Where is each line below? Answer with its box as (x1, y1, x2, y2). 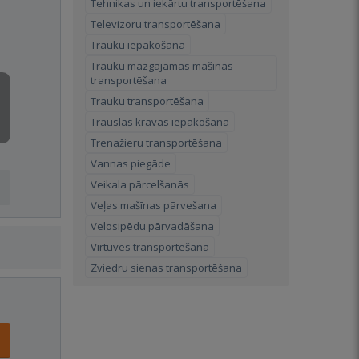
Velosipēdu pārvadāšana (91, 219, 214, 233)
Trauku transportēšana (91, 94, 204, 108)
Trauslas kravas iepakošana (91, 115, 229, 129)
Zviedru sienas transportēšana (91, 260, 242, 275)
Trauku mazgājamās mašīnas (91, 58, 233, 73)
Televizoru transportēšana (91, 17, 220, 31)
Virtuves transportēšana (91, 240, 209, 254)
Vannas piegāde (91, 156, 171, 171)
